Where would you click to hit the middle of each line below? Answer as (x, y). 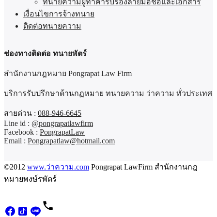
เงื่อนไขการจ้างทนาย (59, 14)
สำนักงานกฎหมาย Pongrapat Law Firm (68, 74)
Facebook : (22, 132)
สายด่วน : (21, 113)
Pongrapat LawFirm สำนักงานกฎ (143, 167)
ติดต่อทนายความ (52, 26)
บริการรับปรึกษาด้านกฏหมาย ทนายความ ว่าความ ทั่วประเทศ (108, 93)
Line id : (18, 124)
